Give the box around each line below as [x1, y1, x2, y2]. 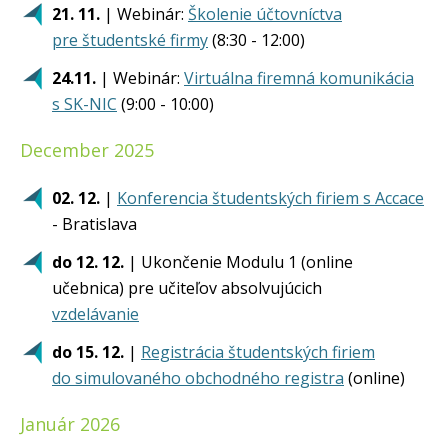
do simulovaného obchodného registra [52, 367, 344, 389]
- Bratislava [52, 213, 137, 235]
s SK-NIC [52, 93, 117, 115]
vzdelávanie [52, 303, 139, 325]
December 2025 [20, 138, 154, 162]
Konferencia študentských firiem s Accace [117, 187, 424, 209]
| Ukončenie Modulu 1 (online [124, 251, 353, 273]
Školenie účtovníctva [188, 3, 342, 25]
